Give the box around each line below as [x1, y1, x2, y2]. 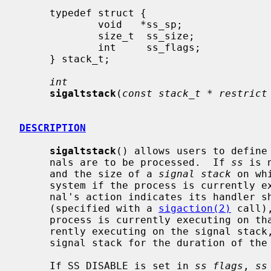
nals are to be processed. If [50, 156, 231, 168]
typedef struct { [19, 7, 50, 19]
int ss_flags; [19, 41, 98, 53]
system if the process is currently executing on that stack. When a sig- [19, 179, 50, 191]
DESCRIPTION [19, 122, 86, 134]
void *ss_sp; [19, 18, 98, 30]
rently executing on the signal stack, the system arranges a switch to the [19, 225, 50, 237]
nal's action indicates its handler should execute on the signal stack [19, 191, 50, 203]
